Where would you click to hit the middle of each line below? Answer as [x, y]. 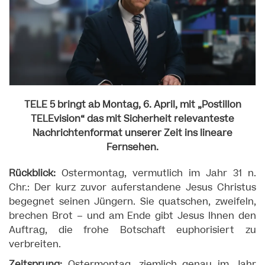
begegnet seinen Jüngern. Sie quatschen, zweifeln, [132, 202]
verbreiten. [35, 244]
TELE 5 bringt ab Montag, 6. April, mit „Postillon [132, 105]
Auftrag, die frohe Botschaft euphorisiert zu [132, 230]
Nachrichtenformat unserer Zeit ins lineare [132, 133]
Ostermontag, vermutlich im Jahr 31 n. [156, 173]
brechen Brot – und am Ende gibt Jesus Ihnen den [132, 216]
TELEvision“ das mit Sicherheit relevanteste [132, 119]
